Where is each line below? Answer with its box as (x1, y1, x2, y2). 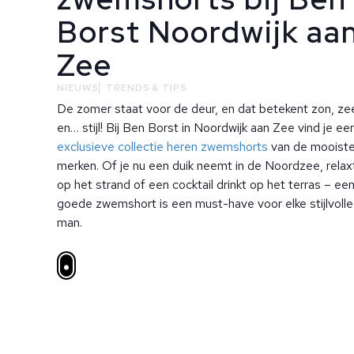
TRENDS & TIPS (105, 81, 188, 94)
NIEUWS (57, 81, 99, 94)
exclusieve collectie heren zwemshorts (57, 137, 268, 155)
